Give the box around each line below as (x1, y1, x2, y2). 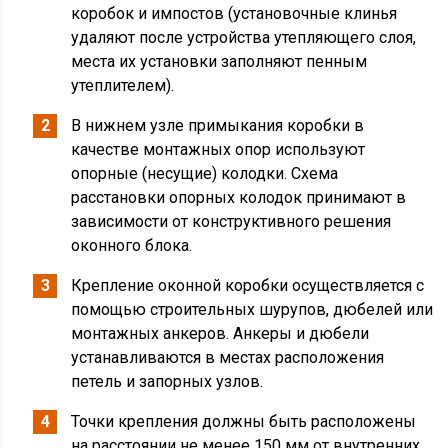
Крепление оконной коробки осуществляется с (71, 276, 425, 295)
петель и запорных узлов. (71, 372, 264, 391)
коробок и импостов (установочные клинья (71, 4, 398, 23)
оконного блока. (71, 236, 193, 255)
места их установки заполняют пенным (71, 52, 368, 71)
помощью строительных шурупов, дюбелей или (71, 300, 434, 319)
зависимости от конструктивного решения (71, 212, 392, 231)
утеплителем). (71, 76, 175, 95)
